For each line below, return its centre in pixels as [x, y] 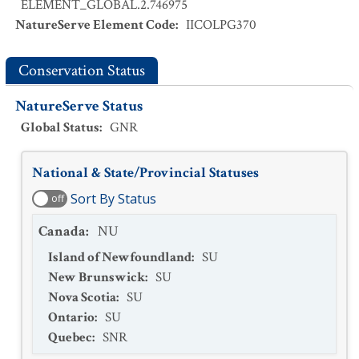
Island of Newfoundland [120, 257]
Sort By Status [113, 199]
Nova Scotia [82, 297]
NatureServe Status [79, 106]
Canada [62, 231]
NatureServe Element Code [95, 25]
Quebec [70, 337]
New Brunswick [97, 277]
